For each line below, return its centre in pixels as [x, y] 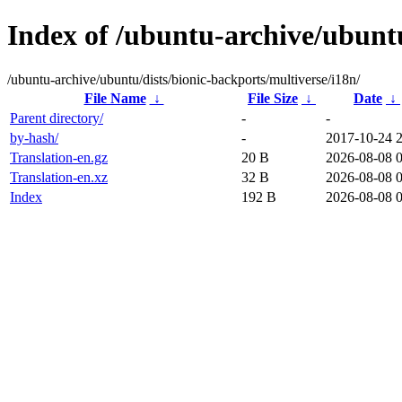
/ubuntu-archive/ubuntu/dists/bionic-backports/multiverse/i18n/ [184, 79]
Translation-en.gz [59, 157]
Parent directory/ [57, 118]
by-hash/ [34, 137]
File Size [273, 98]
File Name [115, 98]
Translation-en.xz [59, 177]
